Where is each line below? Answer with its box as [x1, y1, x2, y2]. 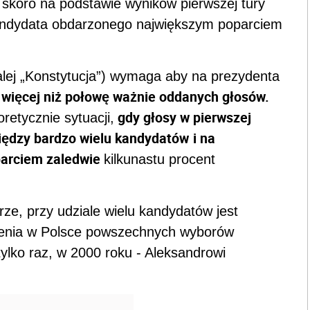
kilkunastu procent [104, 152, 215, 167]
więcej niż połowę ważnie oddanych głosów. [1, 87, 269, 107]
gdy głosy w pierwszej [114, 108, 251, 127]
